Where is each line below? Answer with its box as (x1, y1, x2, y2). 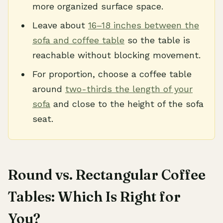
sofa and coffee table (32, 35, 124, 45)
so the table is (124, 35, 190, 45)
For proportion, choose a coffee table (32, 69, 192, 79)
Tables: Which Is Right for (8, 188, 181, 205)
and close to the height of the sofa (50, 99, 204, 109)
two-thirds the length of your (65, 84, 193, 94)
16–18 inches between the (88, 20, 199, 30)
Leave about (32, 20, 88, 30)
